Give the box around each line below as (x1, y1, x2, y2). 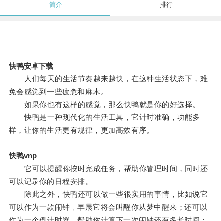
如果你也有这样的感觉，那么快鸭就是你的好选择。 (8, 100, 200, 109)
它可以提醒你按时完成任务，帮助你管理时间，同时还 (8, 164, 208, 173)
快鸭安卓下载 (8, 62, 53, 71)
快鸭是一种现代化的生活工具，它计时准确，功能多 (8, 113, 200, 122)
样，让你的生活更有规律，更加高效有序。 (8, 126, 154, 135)
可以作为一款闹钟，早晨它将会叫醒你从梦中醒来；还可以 (8, 203, 208, 212)
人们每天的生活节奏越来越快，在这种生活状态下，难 (8, 74, 208, 83)
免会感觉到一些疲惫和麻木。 (8, 87, 109, 96)
